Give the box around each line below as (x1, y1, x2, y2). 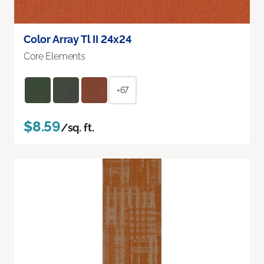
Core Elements (24, 50, 85, 62)
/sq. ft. (60, 121, 94, 134)
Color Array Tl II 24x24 (24, 32, 132, 45)
